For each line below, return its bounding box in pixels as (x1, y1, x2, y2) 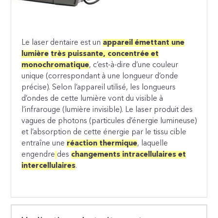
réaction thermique (67, 140, 138, 147)
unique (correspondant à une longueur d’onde (21, 73, 179, 80)
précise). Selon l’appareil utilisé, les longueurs (21, 84, 176, 91)
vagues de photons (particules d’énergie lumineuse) (21, 117, 197, 125)
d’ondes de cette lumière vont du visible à (21, 95, 163, 103)
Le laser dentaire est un (21, 39, 103, 47)
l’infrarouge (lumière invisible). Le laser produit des (21, 106, 193, 114)
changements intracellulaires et (71, 151, 186, 159)
